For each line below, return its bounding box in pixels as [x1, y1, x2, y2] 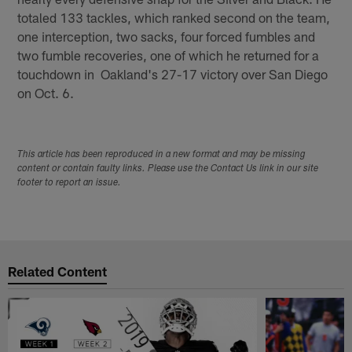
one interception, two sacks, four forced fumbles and [17, 27, 316, 44]
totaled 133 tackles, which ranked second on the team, [17, 9, 331, 25]
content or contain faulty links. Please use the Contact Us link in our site [17, 163, 319, 174]
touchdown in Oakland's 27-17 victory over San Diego [17, 65, 328, 82]
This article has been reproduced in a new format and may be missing [17, 149, 306, 159]
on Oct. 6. [17, 84, 75, 101]
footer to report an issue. [17, 178, 122, 188]
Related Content [8, 263, 108, 280]
